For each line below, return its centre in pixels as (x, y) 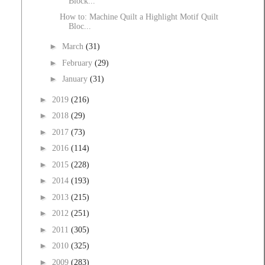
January (76, 79)
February (78, 63)
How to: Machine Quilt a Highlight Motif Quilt (139, 17)
